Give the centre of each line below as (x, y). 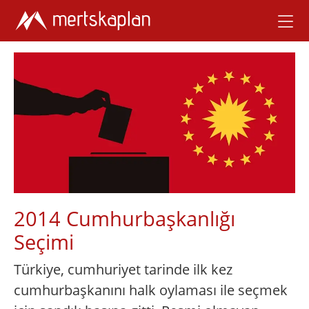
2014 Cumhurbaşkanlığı (124, 218)
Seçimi (44, 242)
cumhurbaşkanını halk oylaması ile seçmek (151, 290)
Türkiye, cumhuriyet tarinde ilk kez (123, 269)
